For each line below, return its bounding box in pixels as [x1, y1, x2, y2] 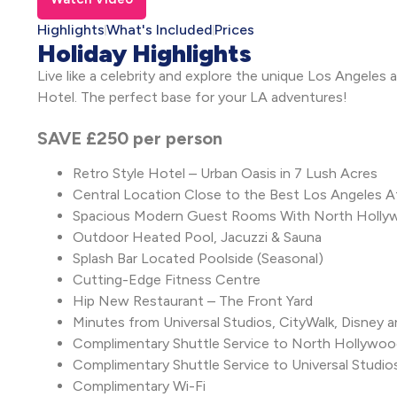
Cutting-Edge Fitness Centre [73, 271, 261, 289]
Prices [214, 21, 254, 38]
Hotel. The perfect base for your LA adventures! [37, 89, 347, 105]
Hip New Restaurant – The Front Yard [73, 292, 313, 310]
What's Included [106, 21, 213, 38]
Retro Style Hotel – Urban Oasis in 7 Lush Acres [73, 165, 378, 183]
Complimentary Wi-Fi [73, 378, 206, 395]
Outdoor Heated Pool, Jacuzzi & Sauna [73, 229, 322, 246]
